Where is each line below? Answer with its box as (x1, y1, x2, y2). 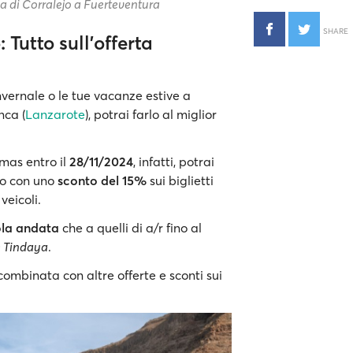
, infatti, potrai (133, 154, 214, 170)
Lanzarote (25, 106, 85, 123)
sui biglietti (150, 173, 214, 189)
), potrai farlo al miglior (85, 106, 217, 123)
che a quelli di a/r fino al (59, 220, 202, 236)
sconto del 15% (58, 173, 150, 189)
